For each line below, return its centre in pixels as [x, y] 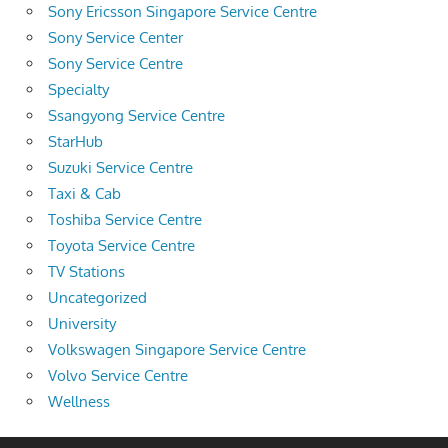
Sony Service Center [115, 37]
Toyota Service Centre [121, 245]
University [82, 323]
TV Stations [86, 271]
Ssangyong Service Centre [136, 115]
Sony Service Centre [115, 63]
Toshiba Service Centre [125, 219]
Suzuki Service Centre [120, 167]
